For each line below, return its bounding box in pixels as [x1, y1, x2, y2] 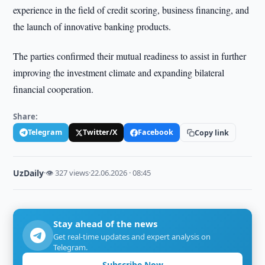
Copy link [195, 127, 230, 138]
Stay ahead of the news [53, 218, 158, 230]
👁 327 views [46, 167, 89, 178]
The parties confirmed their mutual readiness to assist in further [13, 50, 247, 62]
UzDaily [13, 167, 44, 179]
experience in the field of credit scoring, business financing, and [13, 4, 250, 16]
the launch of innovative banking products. [13, 20, 172, 33]
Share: [13, 111, 38, 122]
